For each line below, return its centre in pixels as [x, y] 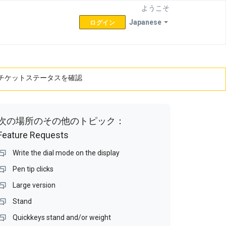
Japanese [145, 22]
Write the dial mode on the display [66, 153]
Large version [34, 185]
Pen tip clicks [33, 169]
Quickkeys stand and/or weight [62, 217]
